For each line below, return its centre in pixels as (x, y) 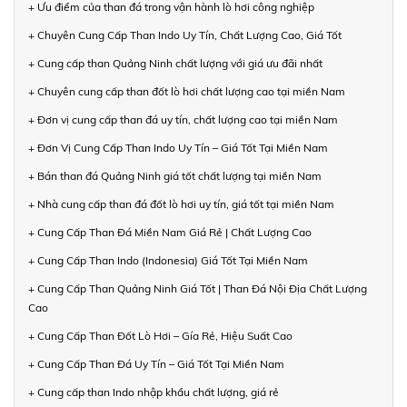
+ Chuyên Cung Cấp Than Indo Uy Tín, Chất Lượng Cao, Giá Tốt (185, 35)
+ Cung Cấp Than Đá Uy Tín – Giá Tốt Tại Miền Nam (156, 363)
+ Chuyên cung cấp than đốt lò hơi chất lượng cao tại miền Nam (187, 91)
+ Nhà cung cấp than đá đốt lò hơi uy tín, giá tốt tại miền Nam (181, 203)
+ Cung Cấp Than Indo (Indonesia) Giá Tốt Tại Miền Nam (168, 260)
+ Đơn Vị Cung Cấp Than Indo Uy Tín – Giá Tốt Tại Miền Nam (178, 147)
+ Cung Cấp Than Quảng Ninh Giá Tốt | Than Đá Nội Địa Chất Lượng (198, 288)
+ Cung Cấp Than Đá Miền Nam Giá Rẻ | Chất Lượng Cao (170, 232)
